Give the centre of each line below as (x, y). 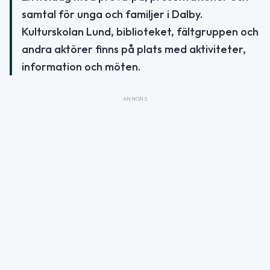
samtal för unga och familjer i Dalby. (112, 14)
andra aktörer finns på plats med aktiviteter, (134, 49)
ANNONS (135, 98)
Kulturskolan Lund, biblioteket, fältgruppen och (140, 31)
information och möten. (81, 66)
